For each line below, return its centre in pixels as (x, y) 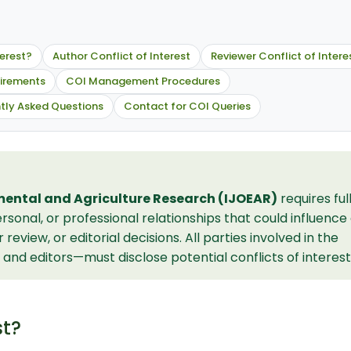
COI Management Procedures (143, 81)
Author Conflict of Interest (121, 56)
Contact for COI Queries (187, 106)
